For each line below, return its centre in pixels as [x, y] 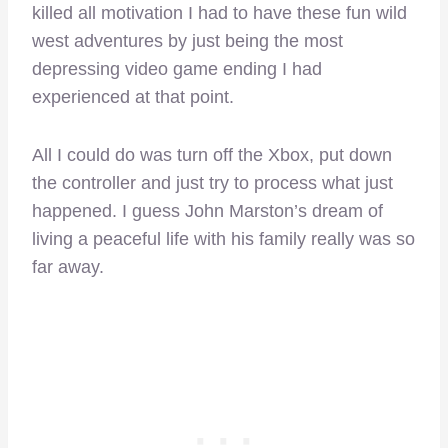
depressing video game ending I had [177, 69]
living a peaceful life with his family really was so [223, 239]
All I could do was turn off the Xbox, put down [212, 155]
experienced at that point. [133, 97]
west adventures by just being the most [187, 41]
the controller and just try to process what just [212, 183]
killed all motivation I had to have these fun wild [219, 13]
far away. [68, 267]
